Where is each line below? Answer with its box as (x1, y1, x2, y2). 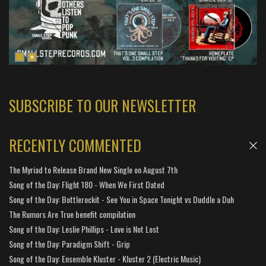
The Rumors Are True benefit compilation (9, 208, 135, 220)
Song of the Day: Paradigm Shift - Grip (9, 237, 130, 250)
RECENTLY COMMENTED (9, 134, 141, 156)
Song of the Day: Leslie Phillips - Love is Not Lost (9, 223, 159, 235)
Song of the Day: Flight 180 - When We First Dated (9, 178, 164, 191)
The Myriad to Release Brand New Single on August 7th (9, 163, 178, 176)
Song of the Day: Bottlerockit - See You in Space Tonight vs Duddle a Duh (9, 193, 234, 205)
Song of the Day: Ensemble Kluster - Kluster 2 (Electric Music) (9, 252, 201, 265)
